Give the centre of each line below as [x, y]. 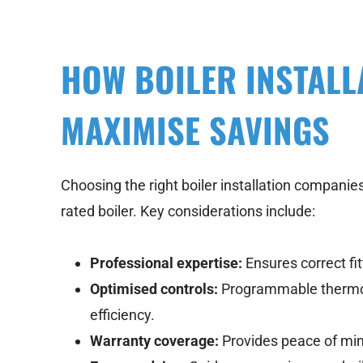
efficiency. [123, 315]
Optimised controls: [154, 289]
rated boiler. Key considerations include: [188, 211]
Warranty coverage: [155, 341]
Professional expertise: [167, 263]
